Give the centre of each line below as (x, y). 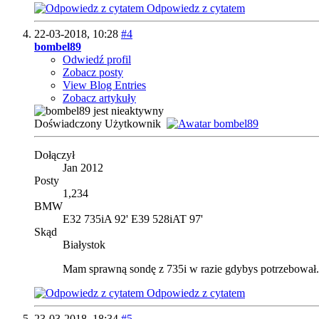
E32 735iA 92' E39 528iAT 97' (133, 219)
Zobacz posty (93, 73)
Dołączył (54, 155)
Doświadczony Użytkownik (99, 124)
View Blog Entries (104, 85)
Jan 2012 (83, 168)
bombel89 (58, 47)
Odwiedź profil (97, 60)
